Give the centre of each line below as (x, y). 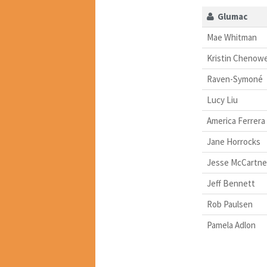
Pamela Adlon (231, 225)
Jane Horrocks (233, 142)
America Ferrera (236, 121)
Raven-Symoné (235, 79)
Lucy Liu (222, 100)
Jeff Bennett (231, 184)
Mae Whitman (232, 38)
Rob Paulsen (229, 204)
